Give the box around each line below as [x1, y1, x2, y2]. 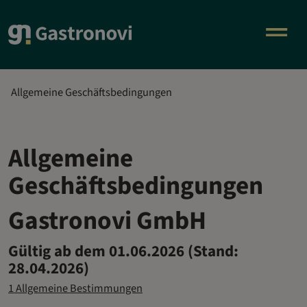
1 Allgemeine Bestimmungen [8, 280, 143, 297]
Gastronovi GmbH [8, 203, 206, 240]
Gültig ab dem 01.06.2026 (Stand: [8, 240, 238, 263]
